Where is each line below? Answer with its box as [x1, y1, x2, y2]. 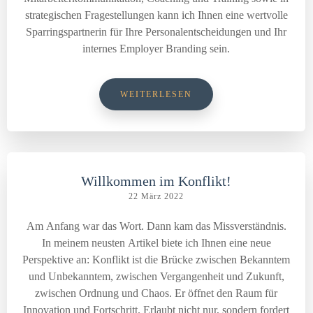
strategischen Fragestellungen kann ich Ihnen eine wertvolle [24, 9, 288, 21]
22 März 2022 [129, 191, 184, 201]
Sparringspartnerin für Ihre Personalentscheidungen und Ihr [26, 26, 286, 38]
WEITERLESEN [120, 89, 192, 99]
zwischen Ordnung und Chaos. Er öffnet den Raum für [35, 287, 277, 299]
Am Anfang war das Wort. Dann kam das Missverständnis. [26, 220, 286, 232]
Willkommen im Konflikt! [81, 173, 231, 189]
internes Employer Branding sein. [82, 43, 230, 54]
